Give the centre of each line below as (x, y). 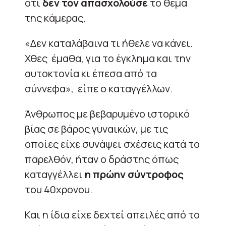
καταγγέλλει (54, 174)
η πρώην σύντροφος (133, 174)
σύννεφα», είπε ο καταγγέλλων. (99, 88)
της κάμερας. (55, 18)
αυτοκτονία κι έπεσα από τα (91, 73)
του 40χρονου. (59, 189)
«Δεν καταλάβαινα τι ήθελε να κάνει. (109, 43)
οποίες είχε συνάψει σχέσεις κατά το (112, 144)
